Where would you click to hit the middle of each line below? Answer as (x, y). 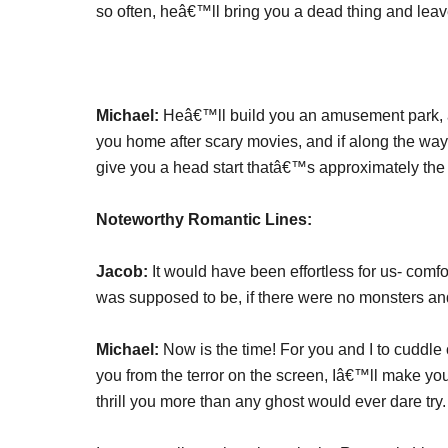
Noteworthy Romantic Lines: (204, 219)
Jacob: (124, 271)
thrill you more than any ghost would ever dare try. (271, 401)
